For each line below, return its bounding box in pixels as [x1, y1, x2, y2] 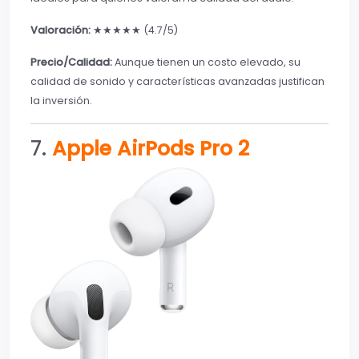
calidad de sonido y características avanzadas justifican [30, 75, 325, 89]
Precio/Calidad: [30, 55, 112, 70]
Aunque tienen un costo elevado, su [112, 55, 301, 70]
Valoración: [30, 23, 91, 38]
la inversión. [30, 94, 92, 108]
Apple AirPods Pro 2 [52, 135, 249, 163]
